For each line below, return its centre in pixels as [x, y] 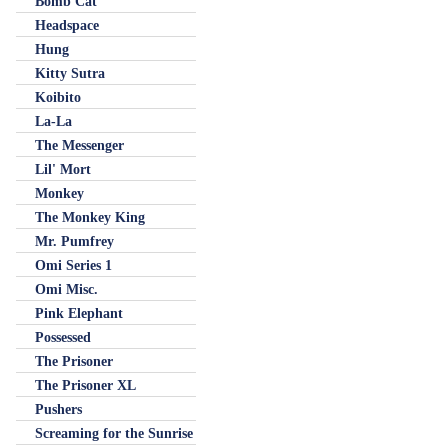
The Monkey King [90, 217]
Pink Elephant [79, 313]
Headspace [67, 25]
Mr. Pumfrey [74, 241]
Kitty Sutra [70, 73]
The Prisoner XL [85, 385]
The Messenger [79, 145]
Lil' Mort [63, 169]
